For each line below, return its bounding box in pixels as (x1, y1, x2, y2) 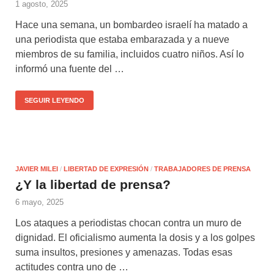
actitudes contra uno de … (15, 261, 128, 272)
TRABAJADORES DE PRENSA (154, 165, 251, 172)
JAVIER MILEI (15, 165, 58, 172)
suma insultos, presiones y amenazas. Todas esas (15, 246, 232, 257)
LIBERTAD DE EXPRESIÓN (64, 165, 149, 172)
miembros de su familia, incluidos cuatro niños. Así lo (15, 48, 244, 59)
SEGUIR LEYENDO (24, 96, 84, 104)
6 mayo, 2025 (15, 197, 64, 207)
